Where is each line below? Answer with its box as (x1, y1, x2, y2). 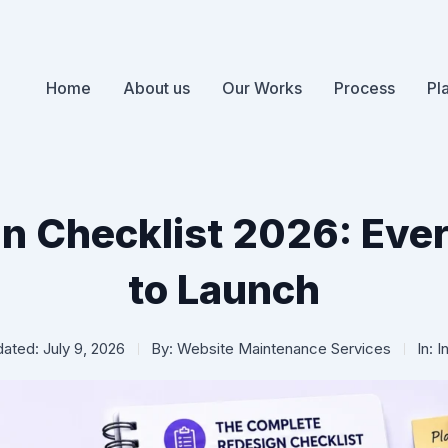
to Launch (128, 265, 320, 314)
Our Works (221, 78, 302, 98)
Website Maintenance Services (173, 339, 391, 358)
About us (122, 78, 190, 98)
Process (333, 78, 395, 98)
